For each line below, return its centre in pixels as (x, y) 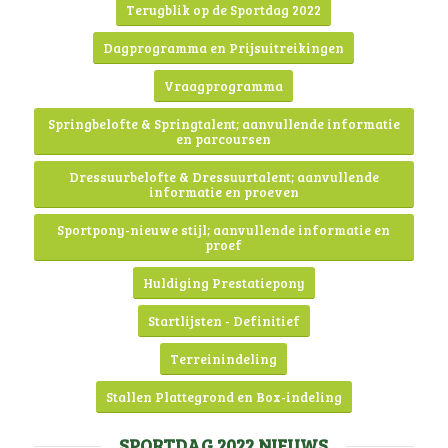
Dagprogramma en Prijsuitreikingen (224, 48)
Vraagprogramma (224, 86)
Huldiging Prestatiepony (223, 283)
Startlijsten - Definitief (223, 321)
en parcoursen (224, 139)
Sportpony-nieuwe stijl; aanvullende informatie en (224, 230)
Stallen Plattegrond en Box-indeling (223, 397)
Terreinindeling (224, 359)
